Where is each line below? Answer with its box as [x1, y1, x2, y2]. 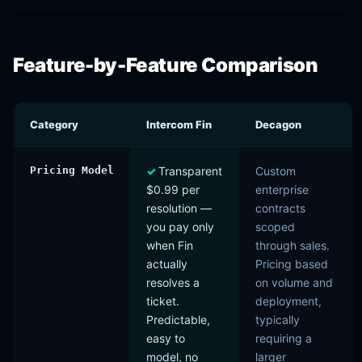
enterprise [255, 183, 309, 196]
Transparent [158, 164, 222, 178]
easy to [146, 331, 185, 345]
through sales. [255, 238, 330, 252]
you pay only [146, 220, 214, 234]
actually [146, 257, 187, 271]
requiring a [255, 331, 312, 345]
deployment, [255, 294, 322, 308]
